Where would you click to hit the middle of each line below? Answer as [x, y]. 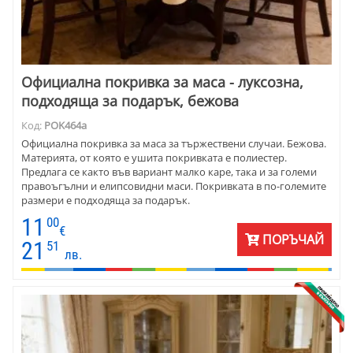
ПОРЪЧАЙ [292, 240]
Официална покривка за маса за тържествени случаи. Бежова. [174, 143]
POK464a [65, 126]
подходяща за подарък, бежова [130, 101]
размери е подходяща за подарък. [106, 200]
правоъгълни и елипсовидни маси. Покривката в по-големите [174, 186]
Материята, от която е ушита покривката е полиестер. [154, 157]
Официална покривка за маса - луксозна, [162, 82]
